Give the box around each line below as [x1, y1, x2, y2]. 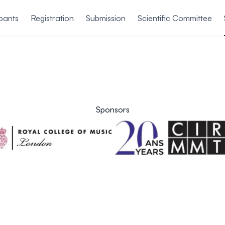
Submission [86, 13, 126, 23]
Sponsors [95, 104, 130, 115]
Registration [31, 13, 74, 23]
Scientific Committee [138, 13, 212, 23]
